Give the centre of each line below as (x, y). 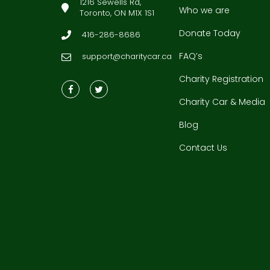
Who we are (204, 10)
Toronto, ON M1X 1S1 (117, 13)
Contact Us (203, 148)
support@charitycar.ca (127, 57)
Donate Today (210, 33)
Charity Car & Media (222, 102)
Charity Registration (221, 79)
